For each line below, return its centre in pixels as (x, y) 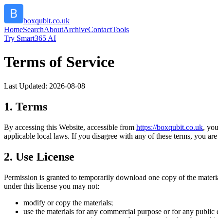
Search (33, 29)
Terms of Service (59, 62)
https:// (146, 127)
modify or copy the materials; (68, 202)
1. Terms (26, 106)
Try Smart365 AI (30, 38)
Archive (76, 29)
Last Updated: (27, 86)
